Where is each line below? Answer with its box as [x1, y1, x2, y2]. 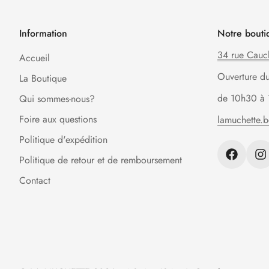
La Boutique [19, 71, 67, 85]
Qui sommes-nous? [19, 91, 95, 106]
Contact [19, 173, 50, 187]
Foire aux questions [19, 112, 97, 126]
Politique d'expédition [19, 132, 107, 147]
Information [19, 26, 67, 40]
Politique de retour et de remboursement [19, 153, 182, 167]
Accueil [19, 50, 50, 65]
